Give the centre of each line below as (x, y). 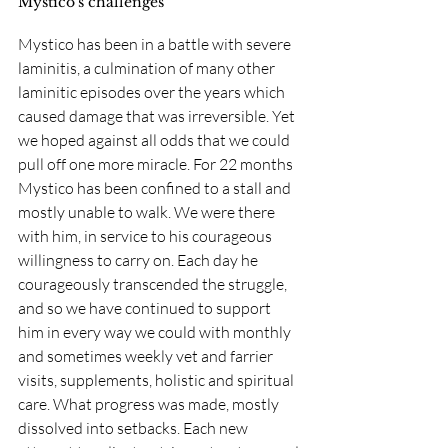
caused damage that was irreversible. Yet (158, 116)
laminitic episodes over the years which (153, 92)
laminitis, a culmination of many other (148, 68)
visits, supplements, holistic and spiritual (157, 380)
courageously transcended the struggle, (154, 284)
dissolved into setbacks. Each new (134, 428)
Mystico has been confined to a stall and (156, 188)
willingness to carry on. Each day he (139, 260)
